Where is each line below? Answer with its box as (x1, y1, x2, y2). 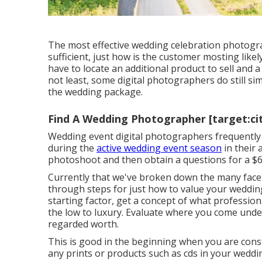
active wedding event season (96, 141, 222, 154)
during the (48, 141, 96, 154)
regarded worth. (48, 217, 119, 230)
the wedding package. (48, 85, 143, 98)
